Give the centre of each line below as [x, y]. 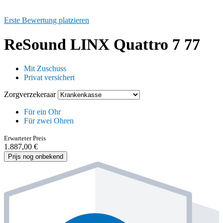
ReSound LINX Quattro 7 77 [102, 45]
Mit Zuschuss [45, 69]
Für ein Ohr [42, 112]
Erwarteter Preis [25, 138]
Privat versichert [49, 78]
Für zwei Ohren [49, 121]
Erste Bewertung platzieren [47, 20]
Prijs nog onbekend [36, 157]
